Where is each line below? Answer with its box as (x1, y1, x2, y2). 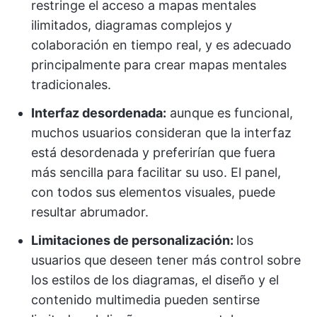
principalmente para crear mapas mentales (31, 57, 287, 72)
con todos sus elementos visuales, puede (31, 185, 275, 200)
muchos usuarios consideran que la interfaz (31, 125, 292, 140)
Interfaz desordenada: (31, 105, 166, 120)
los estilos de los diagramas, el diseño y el (31, 272, 279, 287)
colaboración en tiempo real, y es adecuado (31, 38, 292, 52)
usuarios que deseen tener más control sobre (31, 253, 301, 267)
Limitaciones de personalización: (31, 233, 236, 248)
